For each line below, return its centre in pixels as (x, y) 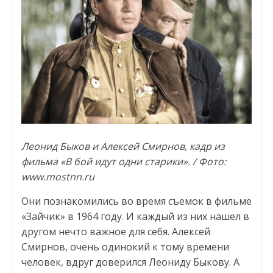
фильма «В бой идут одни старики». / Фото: (123, 161)
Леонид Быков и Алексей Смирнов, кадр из (123, 146)
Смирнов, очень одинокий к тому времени (125, 246)
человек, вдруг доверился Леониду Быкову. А (130, 262)
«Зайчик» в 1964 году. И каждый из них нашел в (135, 216)
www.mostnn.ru (58, 176)
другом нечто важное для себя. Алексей (115, 231)
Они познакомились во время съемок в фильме (136, 201)
